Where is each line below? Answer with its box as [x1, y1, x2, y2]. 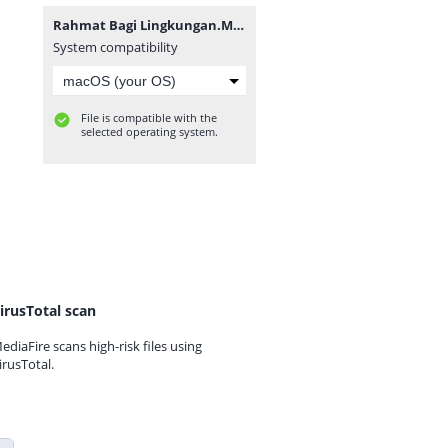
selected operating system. [81, 124, 218, 139]
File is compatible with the [81, 110, 217, 125]
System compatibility [53, 38, 178, 56]
